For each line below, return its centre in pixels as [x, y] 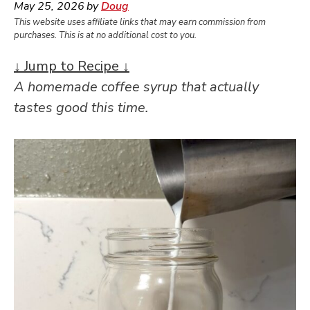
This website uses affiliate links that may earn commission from [140, 22]
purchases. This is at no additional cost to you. [105, 36]
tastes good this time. [81, 107]
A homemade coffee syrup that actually [136, 86]
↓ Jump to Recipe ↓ [72, 66]
